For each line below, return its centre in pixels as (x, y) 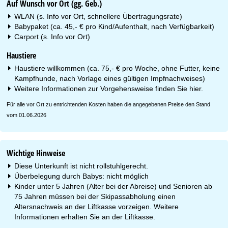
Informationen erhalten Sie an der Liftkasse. (85, 217)
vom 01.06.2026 (27, 115)
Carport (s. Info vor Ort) (52, 36)
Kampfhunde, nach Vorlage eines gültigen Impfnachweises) (110, 78)
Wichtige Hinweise (36, 153)
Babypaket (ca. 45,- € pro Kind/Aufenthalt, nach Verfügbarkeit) (115, 26)
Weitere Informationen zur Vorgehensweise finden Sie (102, 88)
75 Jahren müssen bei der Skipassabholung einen (95, 196)
